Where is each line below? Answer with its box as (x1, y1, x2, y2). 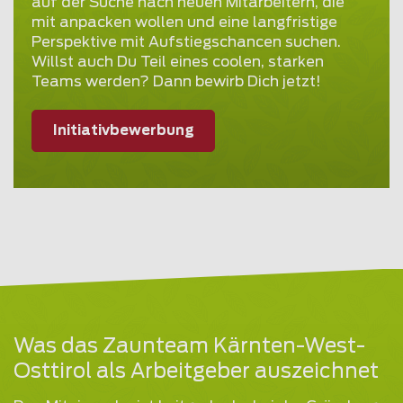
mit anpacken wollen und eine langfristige (31, 15, 337, 30)
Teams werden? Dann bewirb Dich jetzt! (31, 75, 321, 89)
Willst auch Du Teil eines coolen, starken (31, 55, 324, 69)
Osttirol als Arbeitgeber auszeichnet (13, 362, 379, 381)
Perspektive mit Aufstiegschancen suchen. (31, 35, 341, 49)
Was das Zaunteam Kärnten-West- (13, 336, 365, 356)
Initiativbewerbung (52, 123, 194, 138)
